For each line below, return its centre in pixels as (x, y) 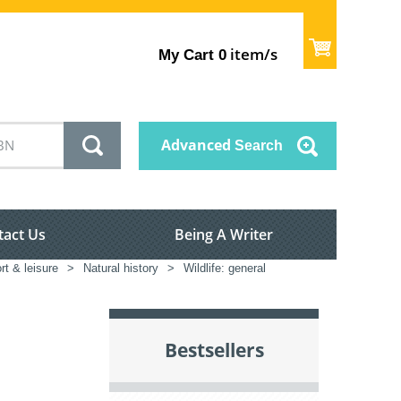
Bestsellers (214, 350)
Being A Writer (224, 235)
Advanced (196, 145)
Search (257, 146)
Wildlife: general (225, 269)
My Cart (187, 55)
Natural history (121, 269)
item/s (252, 54)
